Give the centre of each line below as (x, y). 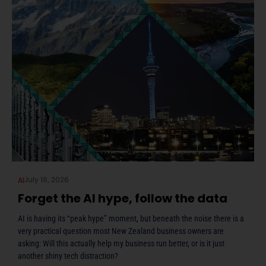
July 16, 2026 (47, 179)
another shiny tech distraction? (68, 256)
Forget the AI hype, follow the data (123, 198)
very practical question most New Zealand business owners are (121, 231)
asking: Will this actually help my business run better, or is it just (121, 243)
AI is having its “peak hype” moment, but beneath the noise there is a (131, 218)
